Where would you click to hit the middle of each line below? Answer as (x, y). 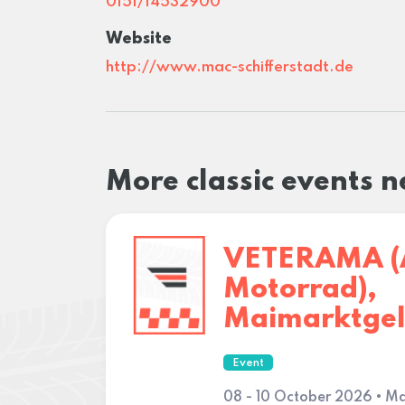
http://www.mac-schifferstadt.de (230, 67)
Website (139, 39)
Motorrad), (300, 290)
